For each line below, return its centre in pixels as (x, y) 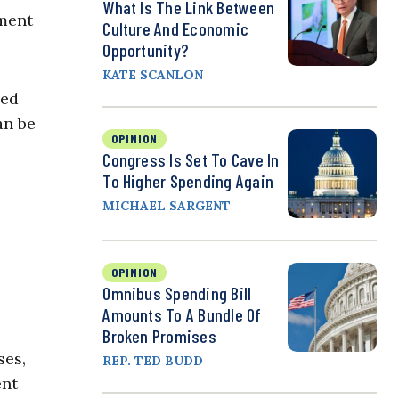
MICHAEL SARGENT (167, 206)
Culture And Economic (176, 29)
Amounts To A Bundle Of (182, 315)
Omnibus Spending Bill (177, 293)
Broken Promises (159, 336)
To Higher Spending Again (188, 181)
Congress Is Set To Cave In (191, 160)
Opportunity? (146, 50)
